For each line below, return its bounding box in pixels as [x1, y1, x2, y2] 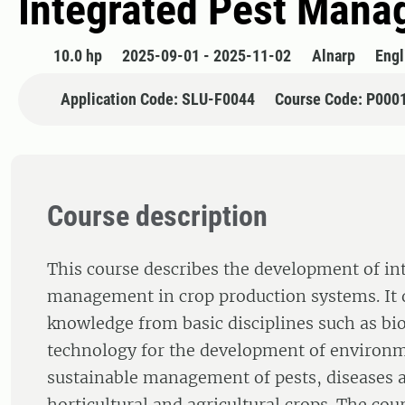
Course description [47, 199, 268, 234]
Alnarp [311, 46, 355, 66]
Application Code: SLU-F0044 [60, 89, 255, 109]
